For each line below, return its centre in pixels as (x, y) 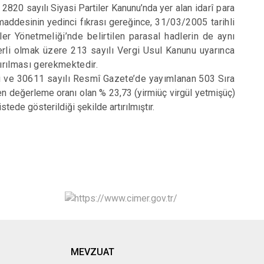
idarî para (213, 8)
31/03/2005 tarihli (195, 22)
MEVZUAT (92, 252)
